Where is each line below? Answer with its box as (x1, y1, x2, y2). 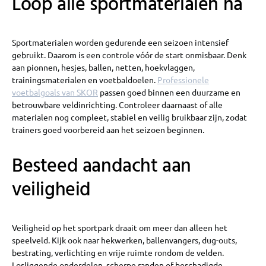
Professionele (157, 74, 209, 85)
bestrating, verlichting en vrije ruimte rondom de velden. (12, 246, 224, 258)
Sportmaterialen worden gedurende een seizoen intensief (12, 36, 229, 47)
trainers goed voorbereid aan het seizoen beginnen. (12, 123, 204, 135)
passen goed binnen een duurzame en (98, 86, 240, 97)
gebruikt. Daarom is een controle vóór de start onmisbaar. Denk (12, 49, 246, 60)
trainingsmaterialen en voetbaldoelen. (12, 74, 157, 85)
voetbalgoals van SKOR (12, 86, 98, 97)
